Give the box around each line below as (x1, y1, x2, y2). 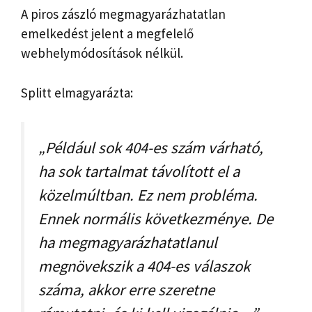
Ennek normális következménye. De (38, 209, 273, 229)
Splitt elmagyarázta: (21, 84, 133, 101)
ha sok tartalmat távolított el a (38, 162, 240, 182)
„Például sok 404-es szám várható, (38, 138, 263, 158)
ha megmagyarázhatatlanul (38, 233, 217, 253)
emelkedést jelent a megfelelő (21, 25, 194, 42)
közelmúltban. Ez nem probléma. (38, 185, 258, 205)
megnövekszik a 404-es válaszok (38, 256, 250, 276)
